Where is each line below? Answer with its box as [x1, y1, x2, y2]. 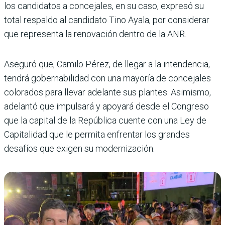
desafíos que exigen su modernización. [4, 143, 155, 154]
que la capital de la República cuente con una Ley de [4, 115, 206, 126]
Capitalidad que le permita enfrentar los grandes [4, 129, 190, 140]
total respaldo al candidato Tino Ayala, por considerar [4, 15, 209, 26]
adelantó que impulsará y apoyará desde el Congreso [4, 101, 209, 112]
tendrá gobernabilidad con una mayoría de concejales [4, 73, 211, 84]
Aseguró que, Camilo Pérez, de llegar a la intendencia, [4, 59, 210, 70]
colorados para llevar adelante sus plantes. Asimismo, [4, 87, 211, 98]
